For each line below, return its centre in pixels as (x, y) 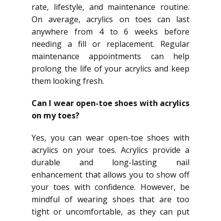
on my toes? (55, 115)
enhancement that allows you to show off (110, 175)
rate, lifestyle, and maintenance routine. (110, 7)
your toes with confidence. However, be (110, 187)
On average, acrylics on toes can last (110, 19)
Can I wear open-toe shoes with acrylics (110, 103)
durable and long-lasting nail (110, 162)
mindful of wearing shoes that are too (110, 199)
